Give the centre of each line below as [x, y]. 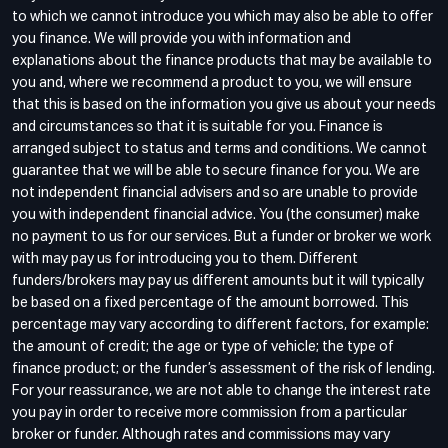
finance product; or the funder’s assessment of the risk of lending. [223, 368]
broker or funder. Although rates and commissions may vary [201, 434]
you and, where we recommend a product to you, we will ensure [212, 82]
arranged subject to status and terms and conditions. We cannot [219, 148]
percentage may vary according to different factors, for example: [220, 324]
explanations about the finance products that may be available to [222, 60]
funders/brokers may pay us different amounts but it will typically [218, 280]
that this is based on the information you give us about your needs [224, 104]
